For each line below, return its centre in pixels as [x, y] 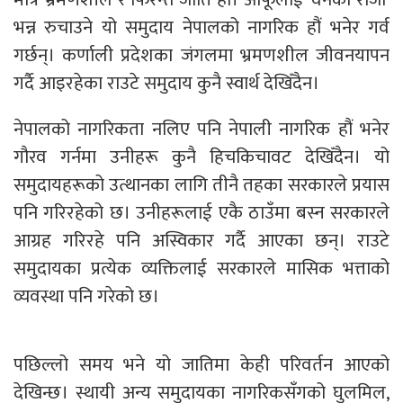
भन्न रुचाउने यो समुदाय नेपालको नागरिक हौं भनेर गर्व [201, 27]
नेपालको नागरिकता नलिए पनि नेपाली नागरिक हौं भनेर [201, 129]
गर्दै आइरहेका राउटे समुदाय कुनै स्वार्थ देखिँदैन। [169, 83]
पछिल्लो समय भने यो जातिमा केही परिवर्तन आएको [201, 365]
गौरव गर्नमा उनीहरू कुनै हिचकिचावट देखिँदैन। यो [201, 157]
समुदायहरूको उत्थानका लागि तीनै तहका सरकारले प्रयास [201, 185]
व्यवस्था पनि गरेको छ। [89, 296]
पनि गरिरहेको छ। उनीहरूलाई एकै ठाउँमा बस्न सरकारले [201, 213]
